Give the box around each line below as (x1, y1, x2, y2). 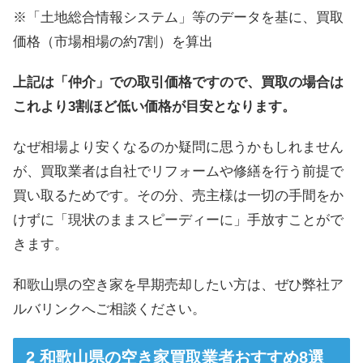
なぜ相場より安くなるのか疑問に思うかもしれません (13, 139, 344, 155)
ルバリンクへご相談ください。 (13, 301, 206, 317)
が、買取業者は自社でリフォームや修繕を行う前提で (13, 163, 344, 179)
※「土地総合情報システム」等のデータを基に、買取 (13, 9, 344, 25)
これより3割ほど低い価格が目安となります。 (13, 98, 296, 114)
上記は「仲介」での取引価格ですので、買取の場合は (13, 74, 344, 90)
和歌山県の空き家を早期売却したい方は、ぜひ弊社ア (13, 276, 344, 293)
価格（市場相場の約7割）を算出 (13, 33, 213, 49)
